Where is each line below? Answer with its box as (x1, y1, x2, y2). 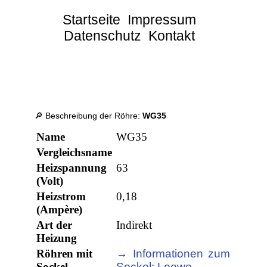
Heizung (36, 232, 77, 245)
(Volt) (36, 175, 64, 188)
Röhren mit (36, 247, 93, 260)
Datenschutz (64, 28, 142, 44)
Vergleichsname (36, 146, 113, 159)
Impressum (128, 12, 197, 27)
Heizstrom (36, 190, 86, 203)
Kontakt (148, 28, 195, 44)
